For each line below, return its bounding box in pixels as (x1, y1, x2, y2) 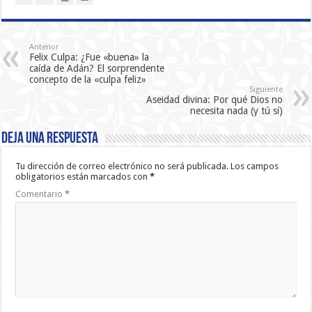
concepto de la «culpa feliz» (29, 73, 147, 85)
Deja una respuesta (1, 130, 99, 147)
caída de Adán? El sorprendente (29, 62, 165, 74)
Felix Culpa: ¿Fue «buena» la (29, 51, 150, 63)
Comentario (15, 188, 65, 199)
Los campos (231, 160, 279, 171)
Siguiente (249, 84, 283, 94)
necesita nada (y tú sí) (189, 104, 283, 116)
